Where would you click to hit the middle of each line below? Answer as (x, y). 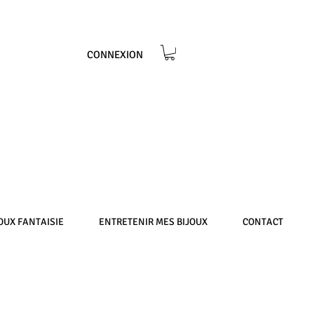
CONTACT (263, 221)
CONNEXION (115, 54)
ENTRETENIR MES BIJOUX (153, 221)
